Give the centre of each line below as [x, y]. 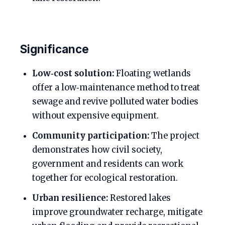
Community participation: [91, 136]
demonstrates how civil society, [97, 150]
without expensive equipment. [95, 116]
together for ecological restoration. [105, 178]
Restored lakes [139, 198]
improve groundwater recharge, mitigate [117, 212]
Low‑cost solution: [73, 73]
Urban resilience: [70, 198]
